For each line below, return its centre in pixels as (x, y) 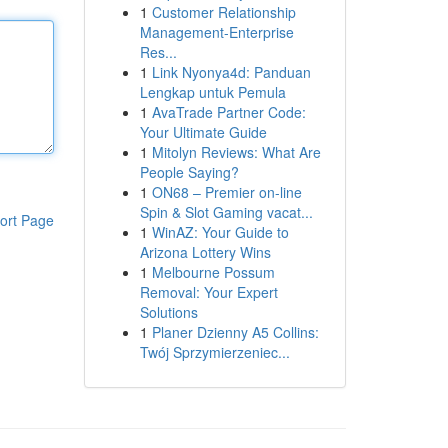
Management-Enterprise (216, 32)
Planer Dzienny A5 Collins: (235, 332)
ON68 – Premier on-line (226, 192)
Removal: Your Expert (208, 292)
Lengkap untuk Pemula (212, 92)
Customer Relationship (223, 12)
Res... (158, 52)
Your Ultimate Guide (203, 132)
